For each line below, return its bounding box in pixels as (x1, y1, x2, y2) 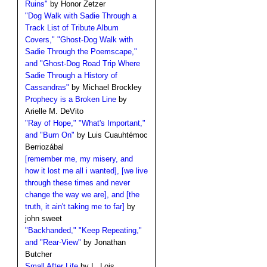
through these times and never (24, 179, 130, 187)
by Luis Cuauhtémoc (74, 131, 148, 139)
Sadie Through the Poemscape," (24, 48, 137, 56)
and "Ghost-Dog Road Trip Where (24, 60, 140, 68)
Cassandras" (24, 83, 69, 92)
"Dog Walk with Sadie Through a (24, 12, 136, 20)
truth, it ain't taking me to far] (24, 203, 125, 211)
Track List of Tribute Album (24, 24, 119, 32)
